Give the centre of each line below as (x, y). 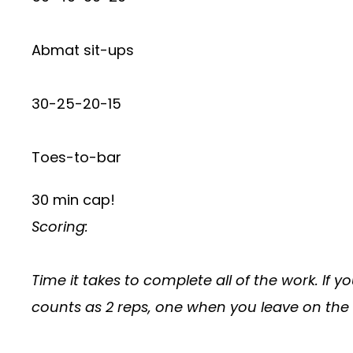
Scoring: (60, 226)
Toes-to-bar (76, 157)
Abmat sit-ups (83, 50)
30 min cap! (73, 199)
